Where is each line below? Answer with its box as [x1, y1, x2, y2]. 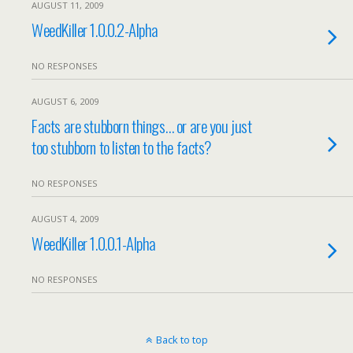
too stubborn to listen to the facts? [32, 135, 212, 159]
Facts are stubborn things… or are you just [32, 113, 252, 138]
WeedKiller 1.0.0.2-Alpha [32, 17, 159, 42]
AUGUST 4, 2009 [32, 213, 98, 225]
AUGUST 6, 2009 [32, 95, 98, 107]
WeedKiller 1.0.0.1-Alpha [32, 231, 157, 255]
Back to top [155, 333, 208, 347]
